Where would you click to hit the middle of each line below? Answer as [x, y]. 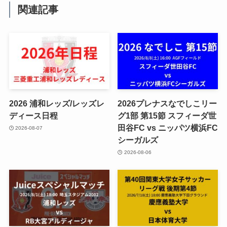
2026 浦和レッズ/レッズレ [56, 104]
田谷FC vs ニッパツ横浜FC [168, 128]
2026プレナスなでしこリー [167, 104]
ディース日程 [33, 116]
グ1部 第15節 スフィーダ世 [167, 116]
